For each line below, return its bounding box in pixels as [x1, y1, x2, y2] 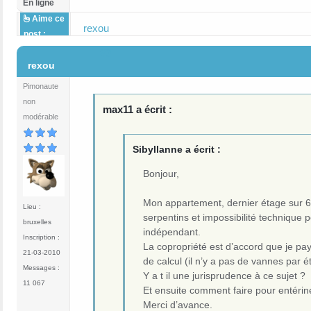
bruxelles [23, 218, 51, 226]
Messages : [23, 264, 60, 272]
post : [24, 29, 46, 40]
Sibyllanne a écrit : [132, 143, 221, 155]
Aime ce [30, 14, 65, 24]
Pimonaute [23, 82, 58, 91]
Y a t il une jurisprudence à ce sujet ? [142, 269, 305, 281]
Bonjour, [142, 167, 179, 179]
